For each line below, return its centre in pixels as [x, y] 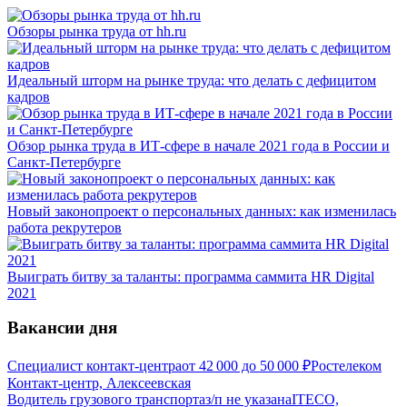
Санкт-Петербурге [64, 162]
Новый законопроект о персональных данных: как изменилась [202, 211]
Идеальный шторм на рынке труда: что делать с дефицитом [192, 80]
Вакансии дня [62, 328]
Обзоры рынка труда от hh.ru [97, 31]
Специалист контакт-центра [94, 366]
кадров [29, 96]
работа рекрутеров [65, 227]
